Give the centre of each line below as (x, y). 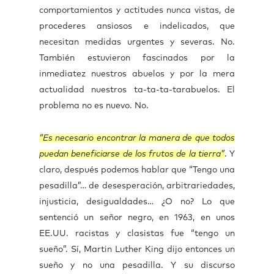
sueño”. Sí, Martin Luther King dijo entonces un (137, 250)
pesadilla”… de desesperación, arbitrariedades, (137, 186)
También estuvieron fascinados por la (137, 58)
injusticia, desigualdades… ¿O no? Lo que (137, 202)
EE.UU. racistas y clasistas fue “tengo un (137, 234)
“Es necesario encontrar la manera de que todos (137, 138)
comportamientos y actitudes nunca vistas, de (137, 10)
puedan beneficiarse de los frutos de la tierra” (132, 154)
